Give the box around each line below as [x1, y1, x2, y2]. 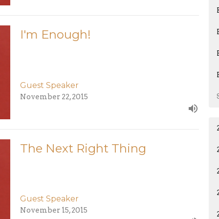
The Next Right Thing [20, 141, 146, 155]
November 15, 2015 [20, 206, 88, 215]
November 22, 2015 [20, 92, 88, 101]
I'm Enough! [20, 27, 91, 42]
